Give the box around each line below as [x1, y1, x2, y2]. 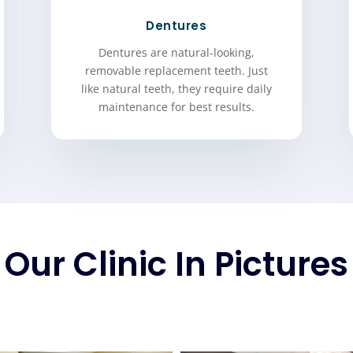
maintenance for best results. [98, 98, 255, 114]
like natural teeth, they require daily [80, 80, 272, 96]
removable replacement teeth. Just [84, 62, 268, 78]
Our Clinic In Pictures [5, 241, 348, 288]
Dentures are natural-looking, [98, 44, 255, 60]
